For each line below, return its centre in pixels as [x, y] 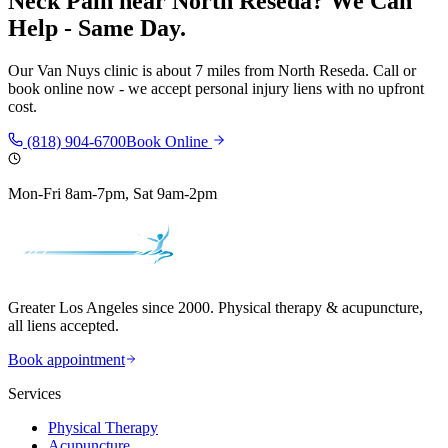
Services [34, 394]
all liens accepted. [63, 326]
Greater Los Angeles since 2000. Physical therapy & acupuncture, [215, 308]
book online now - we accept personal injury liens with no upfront [216, 89]
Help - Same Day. [97, 28]
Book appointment [66, 360]
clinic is [128, 71]
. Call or [390, 71]
